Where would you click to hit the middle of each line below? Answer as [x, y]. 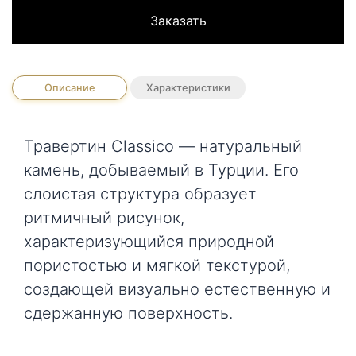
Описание [70, 87]
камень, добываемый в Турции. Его [161, 170]
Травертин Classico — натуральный [163, 147]
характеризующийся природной [149, 242]
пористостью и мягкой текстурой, [157, 266]
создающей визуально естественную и [177, 290]
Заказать [178, 20]
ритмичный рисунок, [104, 218]
